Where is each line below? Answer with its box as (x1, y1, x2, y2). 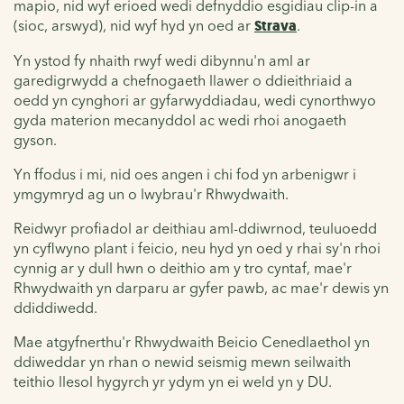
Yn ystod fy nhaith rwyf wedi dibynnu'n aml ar (14, 50, 310, 69)
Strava (254, 15, 297, 35)
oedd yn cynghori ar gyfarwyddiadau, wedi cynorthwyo (14, 90, 376, 109)
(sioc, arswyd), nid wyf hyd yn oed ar (14, 15, 254, 34)
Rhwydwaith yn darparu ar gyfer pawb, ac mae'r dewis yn (14, 278, 389, 297)
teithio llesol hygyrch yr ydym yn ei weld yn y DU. (14, 372, 332, 390)
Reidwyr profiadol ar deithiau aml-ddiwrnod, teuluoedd (14, 218, 377, 237)
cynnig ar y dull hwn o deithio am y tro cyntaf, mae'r (14, 258, 352, 277)
